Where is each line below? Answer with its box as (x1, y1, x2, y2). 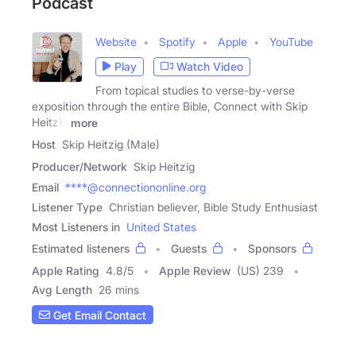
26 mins (99, 283, 139, 297)
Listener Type (32, 200, 103, 215)
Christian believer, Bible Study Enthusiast (109, 200, 318, 215)
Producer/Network (32, 160, 127, 174)
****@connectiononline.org (65, 180, 206, 195)
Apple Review (159, 264, 230, 278)
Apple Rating (32, 264, 99, 278)
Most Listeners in (32, 220, 120, 234)
